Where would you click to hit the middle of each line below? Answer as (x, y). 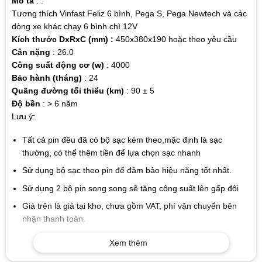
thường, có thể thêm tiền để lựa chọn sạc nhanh (111, 153)
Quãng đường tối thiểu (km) (68, 90)
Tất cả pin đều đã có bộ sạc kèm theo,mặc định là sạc (122, 140)
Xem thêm (128, 242)
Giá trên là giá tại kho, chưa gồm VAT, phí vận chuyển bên (129, 206)
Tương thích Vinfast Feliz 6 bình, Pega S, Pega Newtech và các (129, 13)
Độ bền (26, 103)
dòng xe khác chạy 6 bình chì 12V (74, 26)
